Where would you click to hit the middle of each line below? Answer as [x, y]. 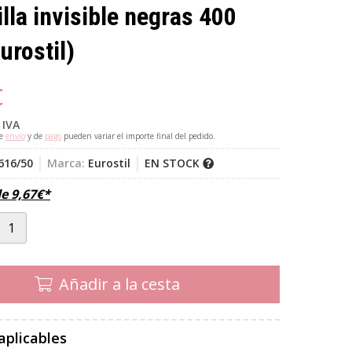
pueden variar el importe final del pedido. [138, 136]
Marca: [66, 163]
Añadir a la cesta [119, 284]
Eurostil [109, 163]
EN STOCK [174, 163]
